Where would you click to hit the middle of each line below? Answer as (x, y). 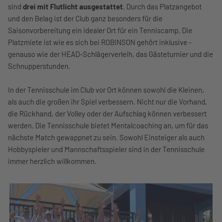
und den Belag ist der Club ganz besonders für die (85, 18)
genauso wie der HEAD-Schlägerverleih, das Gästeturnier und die (111, 54)
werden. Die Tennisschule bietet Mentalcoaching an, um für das (108, 125)
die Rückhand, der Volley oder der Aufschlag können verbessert (107, 113)
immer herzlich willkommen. (52, 161)
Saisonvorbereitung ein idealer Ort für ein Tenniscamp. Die (100, 30)
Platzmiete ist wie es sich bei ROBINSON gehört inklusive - (100, 42)
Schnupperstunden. (39, 66)
